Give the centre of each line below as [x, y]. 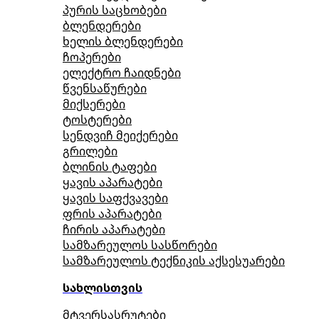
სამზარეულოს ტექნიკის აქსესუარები [174, 261]
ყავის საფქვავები [115, 198]
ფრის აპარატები [112, 214]
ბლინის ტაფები [110, 167]
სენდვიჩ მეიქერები [120, 135]
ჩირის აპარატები [114, 229]
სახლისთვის [103, 288]
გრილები [90, 151]
